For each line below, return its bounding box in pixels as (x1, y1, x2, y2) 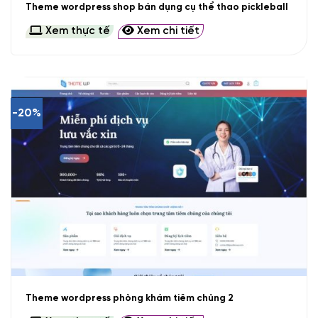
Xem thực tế (42, 26, 110, 38)
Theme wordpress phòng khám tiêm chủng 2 (25, 292, 234, 303)
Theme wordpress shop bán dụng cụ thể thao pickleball (25, 1, 288, 12)
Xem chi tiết (133, 26, 199, 38)
